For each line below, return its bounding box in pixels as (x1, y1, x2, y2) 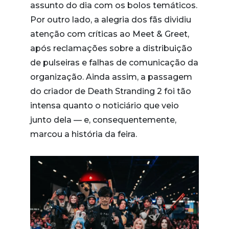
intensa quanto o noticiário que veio (30, 100, 179, 110)
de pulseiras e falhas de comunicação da (30, 57, 198, 67)
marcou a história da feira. (30, 129, 137, 139)
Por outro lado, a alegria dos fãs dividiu (30, 14, 191, 25)
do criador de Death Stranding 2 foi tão (30, 86, 191, 96)
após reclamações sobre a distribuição (30, 43, 192, 53)
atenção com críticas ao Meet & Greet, (30, 29, 189, 39)
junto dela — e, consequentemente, (30, 114, 176, 125)
